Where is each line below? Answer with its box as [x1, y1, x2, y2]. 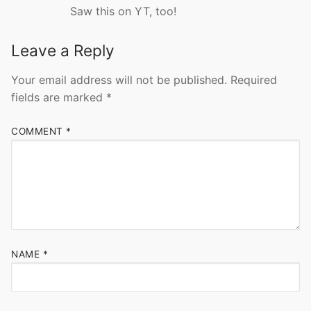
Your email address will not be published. [11, 73, 227, 87]
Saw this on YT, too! [70, 3, 176, 18]
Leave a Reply [11, 40, 115, 60]
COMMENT [11, 125, 66, 137]
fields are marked [11, 90, 106, 105]
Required [230, 73, 277, 87]
